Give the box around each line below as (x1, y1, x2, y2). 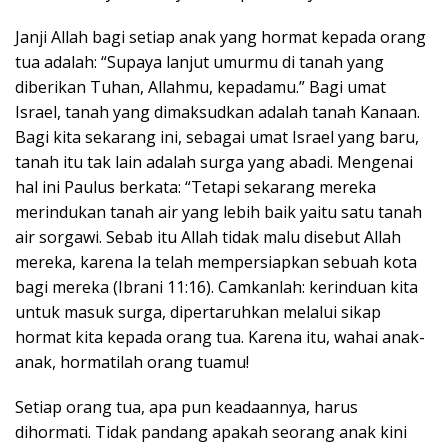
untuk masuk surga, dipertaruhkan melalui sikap (15, 300, 381, 323)
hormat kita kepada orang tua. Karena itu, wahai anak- (15, 325, 425, 348)
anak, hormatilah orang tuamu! (15, 350, 249, 373)
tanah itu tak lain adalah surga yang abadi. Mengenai (15, 150, 413, 173)
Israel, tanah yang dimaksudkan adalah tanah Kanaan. (15, 100, 420, 123)
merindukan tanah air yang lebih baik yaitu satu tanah (15, 200, 422, 223)
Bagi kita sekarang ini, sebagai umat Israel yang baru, (15, 125, 419, 148)
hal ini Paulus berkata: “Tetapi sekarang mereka (15, 175, 376, 198)
